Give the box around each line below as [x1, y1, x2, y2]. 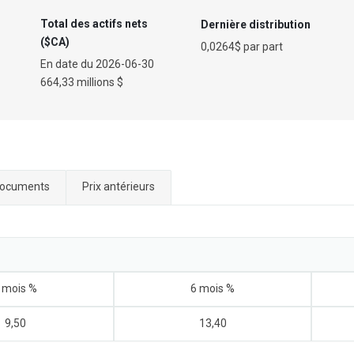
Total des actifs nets [40, 17, 148, 30]
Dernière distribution [201, 18, 311, 31]
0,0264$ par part [201, 40, 283, 53]
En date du [40, 58, 96, 70]
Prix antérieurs [82, 180, 155, 193]
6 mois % [190, 282, 235, 295]
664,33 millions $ [40, 76, 123, 88]
